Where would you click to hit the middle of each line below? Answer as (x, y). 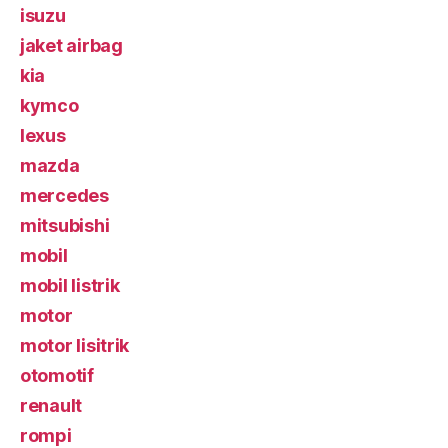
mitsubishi (65, 225)
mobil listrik (70, 285)
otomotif (57, 375)
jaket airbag (71, 45)
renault (51, 405)
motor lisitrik (75, 345)
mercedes (64, 195)
